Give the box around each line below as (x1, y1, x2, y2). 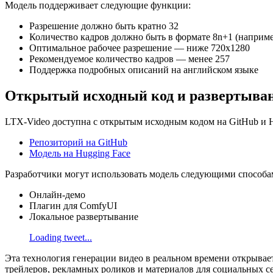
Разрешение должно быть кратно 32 (29, 21, 179, 32)
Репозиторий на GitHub (29, 137, 127, 148)
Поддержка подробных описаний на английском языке (29, 65, 258, 76)
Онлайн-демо (29, 190, 85, 200)
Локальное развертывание (29, 211, 138, 222)
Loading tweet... (29, 232, 92, 243)
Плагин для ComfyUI (29, 200, 117, 211)
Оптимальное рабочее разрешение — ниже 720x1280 (29, 43, 250, 54)
